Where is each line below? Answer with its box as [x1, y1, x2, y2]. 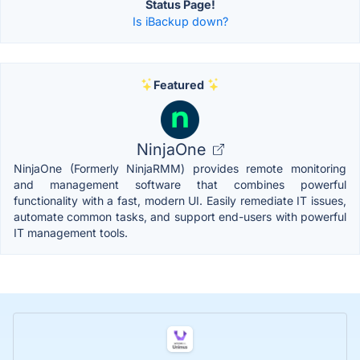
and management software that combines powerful [14, 177, 346, 191]
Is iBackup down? [132, 14, 228, 28]
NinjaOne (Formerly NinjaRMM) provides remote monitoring [14, 161, 346, 175]
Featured [153, 77, 204, 92]
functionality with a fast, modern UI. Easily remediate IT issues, [14, 193, 346, 207]
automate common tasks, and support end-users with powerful [14, 209, 346, 223]
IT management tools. [14, 225, 128, 239]
